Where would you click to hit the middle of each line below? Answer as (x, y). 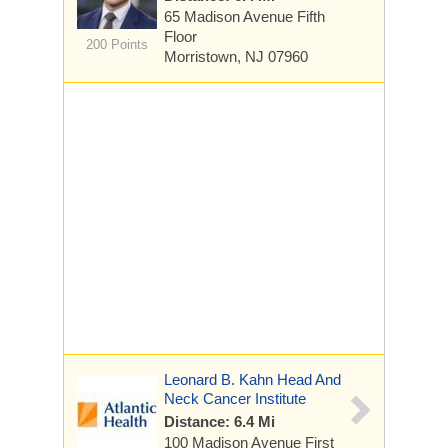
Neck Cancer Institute (235, 398)
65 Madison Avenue (230, 16)
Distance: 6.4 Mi (219, 421)
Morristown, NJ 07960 (236, 56)
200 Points (116, 44)
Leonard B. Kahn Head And (252, 379)
